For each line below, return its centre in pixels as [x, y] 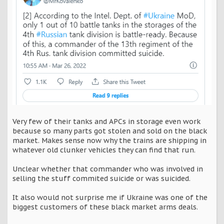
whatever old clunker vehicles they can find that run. [104, 150]
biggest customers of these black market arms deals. [105, 207]
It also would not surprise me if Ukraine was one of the [110, 198]
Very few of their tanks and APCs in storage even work [106, 122]
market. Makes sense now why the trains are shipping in [109, 141]
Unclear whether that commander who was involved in [108, 169]
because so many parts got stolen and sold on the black [110, 131]
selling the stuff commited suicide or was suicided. [101, 179]
